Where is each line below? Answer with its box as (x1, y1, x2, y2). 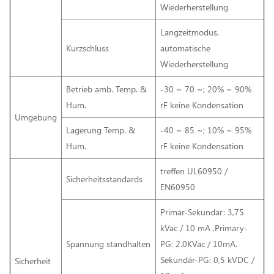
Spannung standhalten (66, 237, 150, 250)
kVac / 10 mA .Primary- (160, 221, 248, 234)
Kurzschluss (66, 42, 109, 54)
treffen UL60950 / (160, 165, 228, 177)
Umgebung (15, 111, 57, 123)
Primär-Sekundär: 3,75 (160, 206, 244, 218)
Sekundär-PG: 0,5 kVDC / (160, 253, 254, 265)
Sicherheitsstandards (66, 172, 143, 185)
